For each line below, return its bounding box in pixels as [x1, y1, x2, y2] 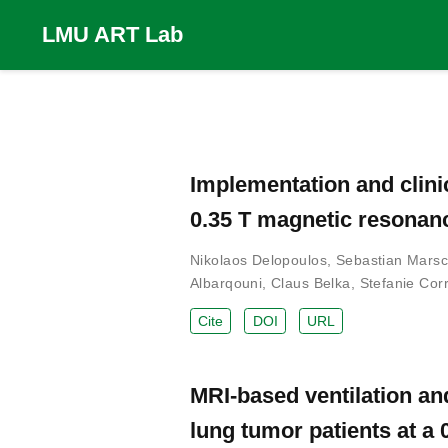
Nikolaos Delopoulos [190, 251, 327, 268]
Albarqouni [190, 274, 263, 291]
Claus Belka [271, 274, 351, 291]
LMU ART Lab [42, 22, 183, 47]
